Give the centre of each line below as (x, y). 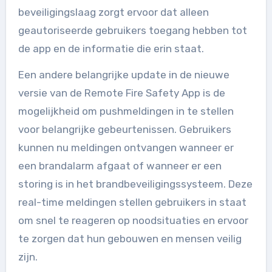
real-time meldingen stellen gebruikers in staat (132, 202)
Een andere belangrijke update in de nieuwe (124, 74)
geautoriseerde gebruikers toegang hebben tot (132, 30)
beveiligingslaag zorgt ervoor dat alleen (113, 12)
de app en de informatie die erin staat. (111, 48)
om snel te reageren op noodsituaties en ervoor (133, 220)
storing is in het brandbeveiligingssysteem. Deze (135, 184)
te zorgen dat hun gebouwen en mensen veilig (130, 238)
